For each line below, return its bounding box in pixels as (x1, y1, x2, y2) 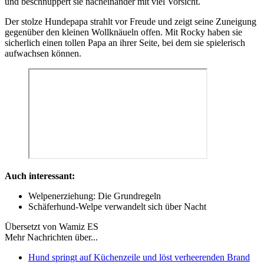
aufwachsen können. (5, 48, 81, 58)
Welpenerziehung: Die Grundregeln (28, 190, 161, 201)
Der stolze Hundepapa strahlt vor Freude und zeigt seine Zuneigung (5, 16, 256, 27)
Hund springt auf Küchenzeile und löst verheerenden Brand (28, 252, 250, 262)
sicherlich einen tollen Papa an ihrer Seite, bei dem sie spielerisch (5, 37, 245, 48)
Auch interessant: (5, 170, 75, 181)
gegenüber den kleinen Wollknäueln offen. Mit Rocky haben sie (5, 27, 242, 37)
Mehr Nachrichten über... (5, 232, 98, 242)
